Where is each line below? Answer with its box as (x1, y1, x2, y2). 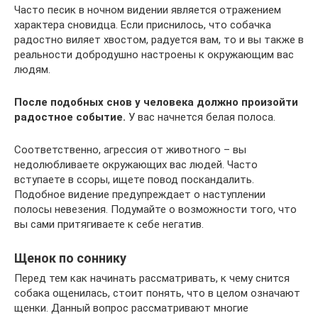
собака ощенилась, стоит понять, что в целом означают (14, 287, 300, 300)
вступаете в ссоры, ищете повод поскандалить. (14, 173, 254, 186)
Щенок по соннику (14, 251, 126, 265)
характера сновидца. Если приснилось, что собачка (14, 18, 271, 31)
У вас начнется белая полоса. (126, 111, 275, 124)
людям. (14, 63, 50, 76)
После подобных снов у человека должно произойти (14, 96, 298, 109)
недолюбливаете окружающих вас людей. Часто (14, 158, 258, 171)
